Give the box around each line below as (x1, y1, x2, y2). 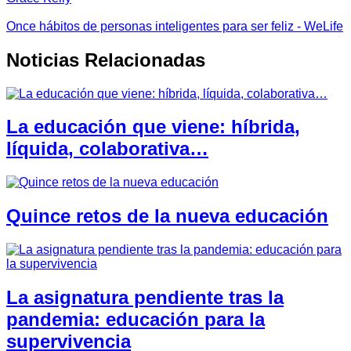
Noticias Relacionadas (6, 49, 205, 71)
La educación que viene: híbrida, (6, 116, 300, 138)
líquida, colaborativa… (6, 138, 208, 160)
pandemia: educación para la (6, 309, 265, 331)
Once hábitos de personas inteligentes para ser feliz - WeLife (6, 19, 343, 33)
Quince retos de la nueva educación (6, 205, 328, 227)
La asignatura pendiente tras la (6, 287, 284, 309)
